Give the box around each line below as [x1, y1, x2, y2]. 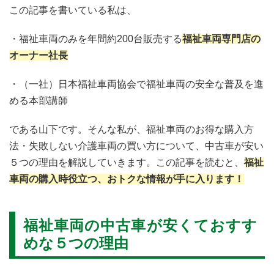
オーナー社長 [9, 50, 68, 61]
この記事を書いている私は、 [9, 4, 136, 15]
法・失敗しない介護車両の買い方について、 [9, 140, 205, 151]
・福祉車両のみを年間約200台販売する [9, 33, 182, 44]
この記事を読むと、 [156, 157, 244, 168]
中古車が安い [205, 140, 264, 151]
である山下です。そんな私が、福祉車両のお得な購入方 [9, 124, 254, 135]
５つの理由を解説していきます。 [9, 157, 156, 168]
